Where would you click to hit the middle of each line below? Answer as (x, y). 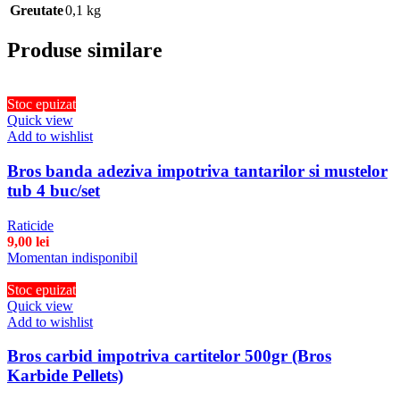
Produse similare (85, 50)
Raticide (30, 225)
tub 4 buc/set (54, 191)
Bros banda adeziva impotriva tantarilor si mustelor (197, 171)
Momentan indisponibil (72, 257)
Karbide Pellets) (65, 376)
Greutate (37, 11)
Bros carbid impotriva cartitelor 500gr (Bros (169, 356)
